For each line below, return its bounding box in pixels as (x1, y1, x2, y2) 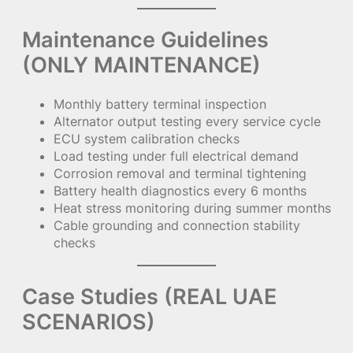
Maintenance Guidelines (22, 26, 269, 54)
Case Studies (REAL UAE (22, 283, 277, 310)
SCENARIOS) (22, 308, 155, 336)
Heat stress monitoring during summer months (54, 200, 331, 217)
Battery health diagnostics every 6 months (54, 183, 307, 199)
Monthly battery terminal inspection (54, 96, 266, 113)
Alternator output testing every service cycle (54, 113, 321, 130)
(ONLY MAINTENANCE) (22, 51, 261, 79)
